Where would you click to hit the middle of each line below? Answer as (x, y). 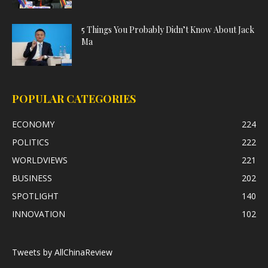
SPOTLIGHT (35, 196)
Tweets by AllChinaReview (62, 252)
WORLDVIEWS (40, 160)
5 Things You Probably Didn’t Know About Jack (168, 30)
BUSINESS (32, 178)
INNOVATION (39, 214)
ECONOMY (33, 124)
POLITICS (31, 142)
